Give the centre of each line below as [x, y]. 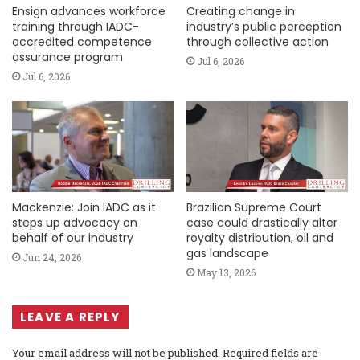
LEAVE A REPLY [70, 317]
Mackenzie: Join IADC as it [84, 207]
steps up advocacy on [75, 222]
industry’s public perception [264, 26]
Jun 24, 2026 [52, 257]
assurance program [67, 57]
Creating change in [241, 11]
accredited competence [82, 41]
